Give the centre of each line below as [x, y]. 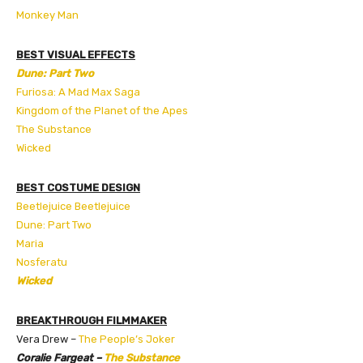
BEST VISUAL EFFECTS [76, 54]
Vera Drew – [47, 339]
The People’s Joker [127, 339]
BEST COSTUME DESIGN [78, 187]
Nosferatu [42, 262]
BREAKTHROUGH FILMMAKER [92, 320]
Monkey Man [47, 15]
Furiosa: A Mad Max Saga [78, 92]
